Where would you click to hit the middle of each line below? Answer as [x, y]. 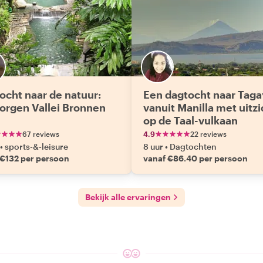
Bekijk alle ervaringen [128, 197]
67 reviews [41, 134]
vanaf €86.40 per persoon [195, 158]
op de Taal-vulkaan [190, 120]
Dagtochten [193, 146]
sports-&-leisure [36, 146]
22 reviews [208, 134]
